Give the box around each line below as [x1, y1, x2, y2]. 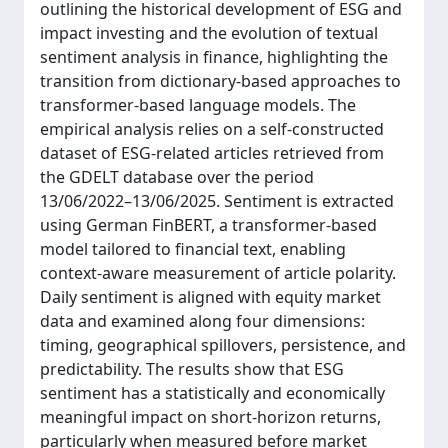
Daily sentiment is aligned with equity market [40, 286, 381, 308]
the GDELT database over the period [40, 166, 314, 188]
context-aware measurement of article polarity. [40, 262, 396, 284]
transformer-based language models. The [40, 94, 356, 116]
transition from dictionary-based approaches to [40, 70, 401, 92]
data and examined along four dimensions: [40, 310, 365, 332]
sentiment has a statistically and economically [40, 382, 385, 404]
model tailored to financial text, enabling [40, 238, 346, 260]
